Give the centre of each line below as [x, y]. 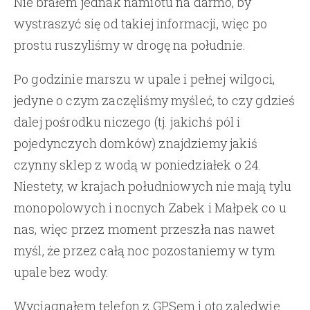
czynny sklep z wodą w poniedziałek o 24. [138, 164]
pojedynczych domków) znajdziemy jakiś [136, 143]
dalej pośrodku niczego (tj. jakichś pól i [127, 121]
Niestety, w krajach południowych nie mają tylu [153, 186]
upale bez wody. [62, 272]
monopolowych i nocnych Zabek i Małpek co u [150, 207]
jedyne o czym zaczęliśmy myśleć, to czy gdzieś [155, 100]
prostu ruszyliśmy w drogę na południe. [130, 45]
